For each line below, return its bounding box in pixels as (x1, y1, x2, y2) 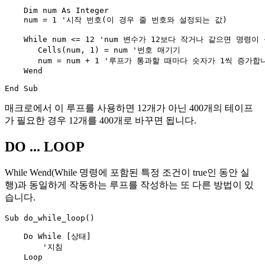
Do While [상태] (5, 231, 91, 241)
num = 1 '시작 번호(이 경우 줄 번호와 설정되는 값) (5, 15, 227, 24)
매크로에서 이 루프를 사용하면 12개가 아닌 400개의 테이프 (5, 102, 253, 113)
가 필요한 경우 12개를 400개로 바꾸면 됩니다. (5, 115, 196, 125)
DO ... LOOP (5, 138, 85, 154)
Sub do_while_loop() (5, 213, 95, 222)
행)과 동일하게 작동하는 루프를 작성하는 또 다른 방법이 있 (5, 179, 254, 190)
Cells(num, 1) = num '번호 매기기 (5, 45, 180, 54)
